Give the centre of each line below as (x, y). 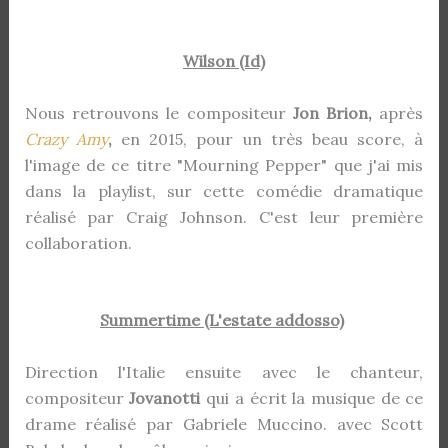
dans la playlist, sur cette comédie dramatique (224, 190)
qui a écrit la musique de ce (315, 397)
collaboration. (80, 242)
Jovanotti (168, 397)
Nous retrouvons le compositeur (158, 112)
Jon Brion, (336, 112)
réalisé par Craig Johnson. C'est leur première (224, 216)
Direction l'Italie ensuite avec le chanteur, (224, 371)
